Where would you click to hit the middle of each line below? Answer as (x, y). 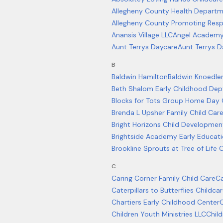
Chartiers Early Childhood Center (166, 202)
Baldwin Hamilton (140, 77)
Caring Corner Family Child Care (164, 178)
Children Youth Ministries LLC (159, 214)
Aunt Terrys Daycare (145, 47)
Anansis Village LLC (142, 35)
